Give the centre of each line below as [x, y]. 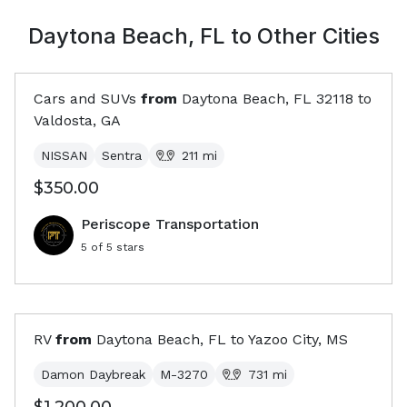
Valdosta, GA [77, 120]
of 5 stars [116, 247]
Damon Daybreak [93, 374]
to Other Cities [302, 36]
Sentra [122, 155]
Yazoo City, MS [298, 339]
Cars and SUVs [85, 99]
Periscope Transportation [170, 224]
